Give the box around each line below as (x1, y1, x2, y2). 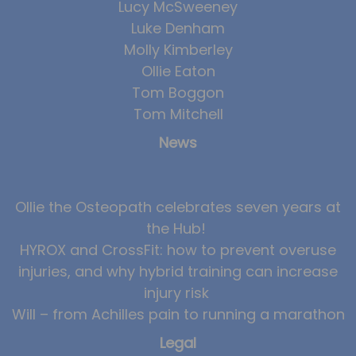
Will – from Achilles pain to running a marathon (11, 304, 345, 324)
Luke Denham (131, 18, 225, 39)
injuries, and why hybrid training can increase (18, 261, 338, 281)
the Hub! (146, 218, 210, 238)
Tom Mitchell (133, 104, 223, 125)
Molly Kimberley (123, 40, 233, 60)
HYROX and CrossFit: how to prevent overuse (20, 239, 336, 260)
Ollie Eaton (141, 61, 215, 82)
